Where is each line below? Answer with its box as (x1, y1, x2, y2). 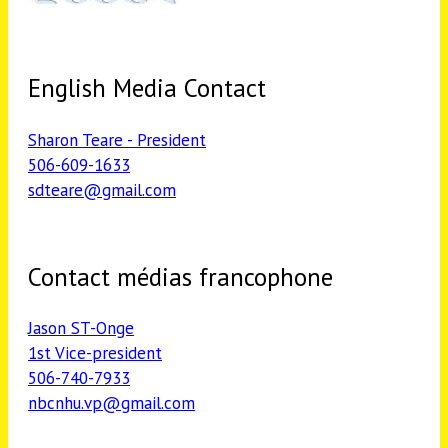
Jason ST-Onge (28, 317, 134, 340)
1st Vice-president (28, 342, 162, 365)
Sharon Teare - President (28, 128, 206, 151)
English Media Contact (28, 72, 266, 105)
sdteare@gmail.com (28, 178, 176, 201)
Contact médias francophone (28, 260, 333, 293)
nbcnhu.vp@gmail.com (28, 392, 195, 415)
